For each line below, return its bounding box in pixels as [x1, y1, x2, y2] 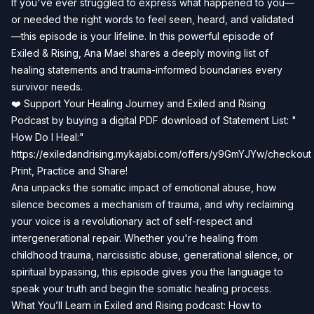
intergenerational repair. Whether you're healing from [11, 232, 258, 244]
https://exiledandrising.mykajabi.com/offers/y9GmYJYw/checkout [11, 148, 311, 160]
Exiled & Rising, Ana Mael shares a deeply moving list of [11, 47, 268, 59]
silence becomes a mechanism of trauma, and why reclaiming [11, 198, 294, 210]
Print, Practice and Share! [11, 165, 128, 177]
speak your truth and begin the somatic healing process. [11, 282, 271, 294]
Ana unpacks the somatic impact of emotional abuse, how [11, 182, 276, 193]
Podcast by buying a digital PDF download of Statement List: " [11, 114, 296, 126]
